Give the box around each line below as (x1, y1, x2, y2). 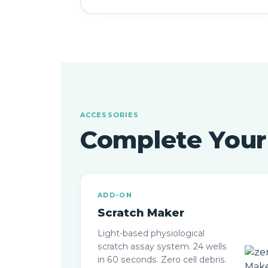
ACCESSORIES (80, 111, 139, 119)
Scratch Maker (98, 206, 184, 220)
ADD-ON (98, 191, 132, 199)
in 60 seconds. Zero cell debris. (98, 255, 227, 264)
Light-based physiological (98, 229, 205, 238)
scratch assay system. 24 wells (98, 242, 227, 251)
